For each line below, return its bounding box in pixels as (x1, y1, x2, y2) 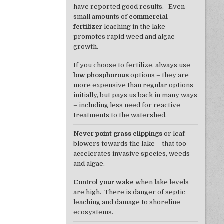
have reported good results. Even (73, 3, 185, 11)
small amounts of (73, 13, 129, 21)
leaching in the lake (102, 23, 165, 31)
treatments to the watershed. (73, 111, 167, 119)
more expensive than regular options (73, 81, 193, 89)
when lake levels (133, 178, 189, 186)
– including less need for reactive (73, 101, 180, 109)
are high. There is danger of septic (73, 188, 185, 196)
